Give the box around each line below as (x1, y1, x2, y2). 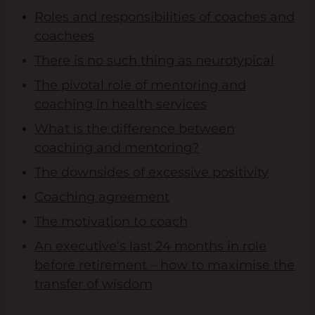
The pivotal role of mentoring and (34, 77, 246, 93)
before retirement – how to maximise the (34, 257, 295, 273)
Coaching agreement (34, 189, 169, 205)
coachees (34, 28, 94, 44)
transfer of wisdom (34, 276, 153, 292)
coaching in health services (34, 96, 207, 112)
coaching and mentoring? (34, 140, 199, 155)
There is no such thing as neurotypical (34, 53, 274, 68)
